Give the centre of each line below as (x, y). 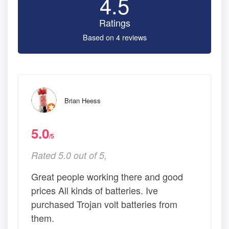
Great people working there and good (107, 177)
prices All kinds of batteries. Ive (95, 190)
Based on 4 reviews (114, 37)
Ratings (114, 23)
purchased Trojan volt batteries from (104, 204)
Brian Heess (83, 101)
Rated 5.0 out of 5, (69, 155)
